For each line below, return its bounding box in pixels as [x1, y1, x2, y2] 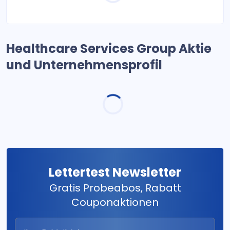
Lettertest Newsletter [49, 164, 181, 181]
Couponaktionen [71, 195, 159, 209]
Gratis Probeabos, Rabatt [49, 181, 181, 195]
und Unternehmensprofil [6, 56, 162, 73]
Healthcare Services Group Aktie [6, 40, 212, 57]
